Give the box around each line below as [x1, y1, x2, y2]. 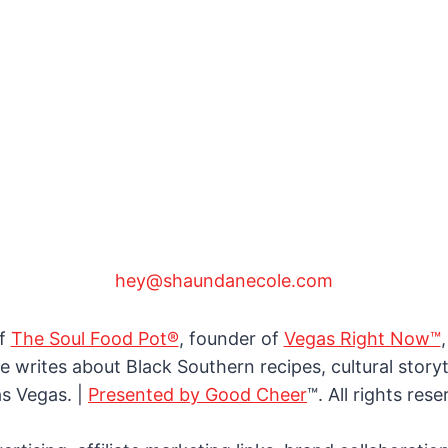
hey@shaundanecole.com [115, 270, 333, 292]
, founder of [178, 328, 284, 350]
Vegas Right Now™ [283, 328, 441, 350]
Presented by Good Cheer [88, 384, 307, 406]
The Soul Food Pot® [10, 328, 179, 350]
